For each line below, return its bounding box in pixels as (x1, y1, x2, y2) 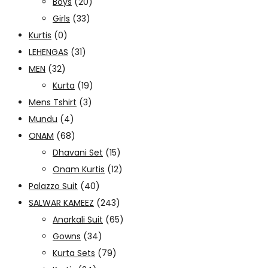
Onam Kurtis (53, 163, 105, 175)
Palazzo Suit (29, 179, 78, 192)
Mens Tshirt (29, 96, 77, 108)
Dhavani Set (53, 146, 103, 159)
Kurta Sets (53, 246, 95, 259)
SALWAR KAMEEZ (29, 196, 94, 209)
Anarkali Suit (53, 213, 103, 226)
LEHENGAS (29, 45, 68, 58)
